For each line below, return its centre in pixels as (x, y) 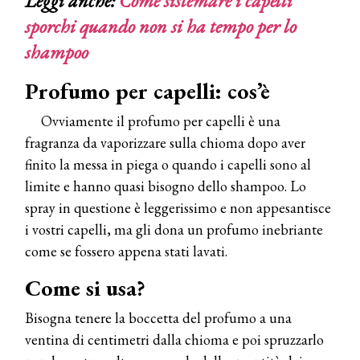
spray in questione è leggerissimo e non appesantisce (178, 207)
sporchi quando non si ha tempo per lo (161, 26)
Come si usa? (85, 287)
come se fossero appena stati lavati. (126, 251)
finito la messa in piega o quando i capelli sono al (168, 164)
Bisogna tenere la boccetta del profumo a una (158, 317)
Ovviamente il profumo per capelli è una (161, 121)
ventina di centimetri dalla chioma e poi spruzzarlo (174, 339)
